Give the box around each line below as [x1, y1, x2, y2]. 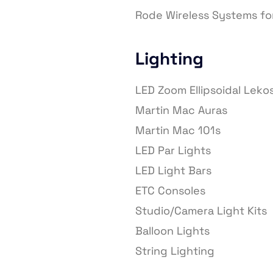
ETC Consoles [135, 183, 205, 198]
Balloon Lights [135, 224, 210, 238]
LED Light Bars [135, 163, 211, 178]
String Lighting [135, 244, 214, 258]
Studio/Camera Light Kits [135, 204, 267, 218]
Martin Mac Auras [135, 103, 227, 118]
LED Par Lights [135, 143, 211, 158]
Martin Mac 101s [135, 123, 221, 138]
